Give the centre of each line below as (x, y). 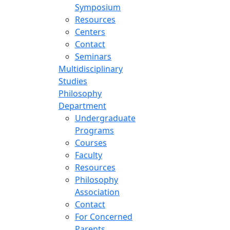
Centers (90, 32)
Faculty (89, 155)
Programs (94, 130)
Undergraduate (105, 118)
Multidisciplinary (91, 69)
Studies (73, 81)
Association (97, 192)
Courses (91, 142)
